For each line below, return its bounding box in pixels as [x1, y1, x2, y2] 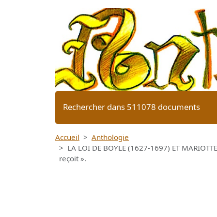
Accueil [55, 132, 79, 142]
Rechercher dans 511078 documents [63, 101, 200, 113]
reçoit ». [59, 154, 86, 164]
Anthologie [92, 132, 129, 142]
